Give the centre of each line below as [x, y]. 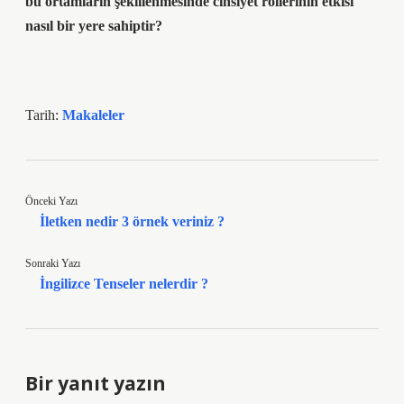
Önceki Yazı [51, 201]
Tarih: [44, 115]
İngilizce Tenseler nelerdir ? [124, 284]
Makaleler [93, 115]
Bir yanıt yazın [96, 383]
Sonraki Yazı [53, 263]
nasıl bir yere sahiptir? [94, 26]
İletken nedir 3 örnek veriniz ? [132, 221]
